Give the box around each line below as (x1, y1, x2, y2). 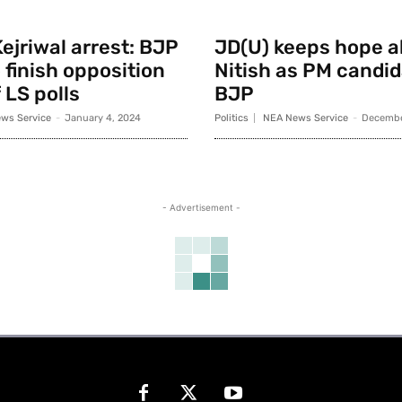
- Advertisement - (162, 202, 240, 214)
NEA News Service (263, 112, 348, 125)
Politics (214, 112, 249, 125)
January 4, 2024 (64, 112, 141, 125)
